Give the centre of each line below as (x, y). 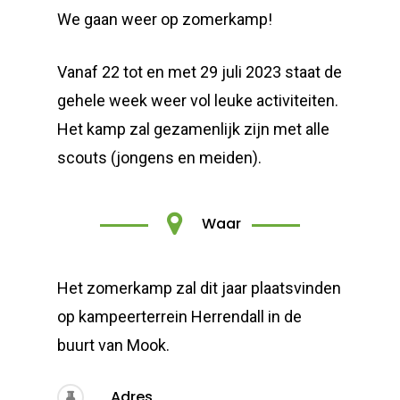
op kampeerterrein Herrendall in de (180, 317)
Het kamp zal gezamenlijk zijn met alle (194, 129)
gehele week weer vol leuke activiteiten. (198, 100)
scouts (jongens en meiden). (160, 158)
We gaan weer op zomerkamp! (165, 19)
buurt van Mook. (114, 345)
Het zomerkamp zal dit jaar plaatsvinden (200, 288)
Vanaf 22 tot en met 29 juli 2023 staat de (200, 72)
